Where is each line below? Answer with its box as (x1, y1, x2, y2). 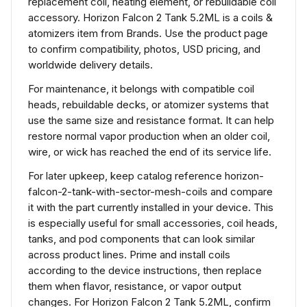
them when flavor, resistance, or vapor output (28, 280, 241, 293)
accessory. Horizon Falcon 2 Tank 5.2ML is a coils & (28, 11, 273, 24)
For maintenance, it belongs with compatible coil (28, 82, 254, 95)
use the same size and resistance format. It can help (28, 114, 274, 127)
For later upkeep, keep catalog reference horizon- (28, 169, 264, 182)
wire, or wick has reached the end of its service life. (28, 145, 271, 158)
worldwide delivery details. (28, 58, 153, 71)
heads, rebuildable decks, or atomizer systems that (28, 98, 269, 111)
